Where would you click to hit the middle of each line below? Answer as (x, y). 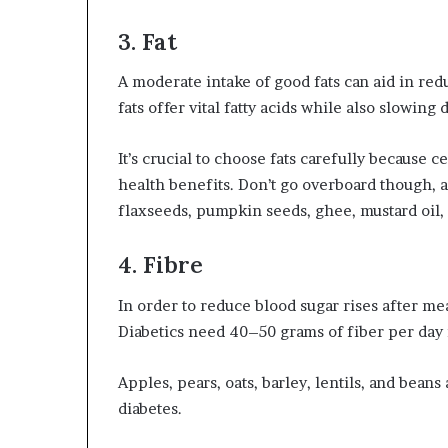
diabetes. (150, 408)
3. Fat (147, 41)
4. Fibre (160, 264)
